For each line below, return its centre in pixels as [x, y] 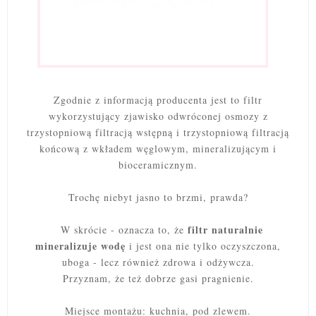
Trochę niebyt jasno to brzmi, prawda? [158, 197]
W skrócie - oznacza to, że [119, 230]
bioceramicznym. [158, 165]
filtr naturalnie [224, 230]
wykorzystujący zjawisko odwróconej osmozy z [158, 116]
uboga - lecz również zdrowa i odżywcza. [158, 262]
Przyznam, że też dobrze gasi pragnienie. [158, 279]
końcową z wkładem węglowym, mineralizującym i [158, 149]
